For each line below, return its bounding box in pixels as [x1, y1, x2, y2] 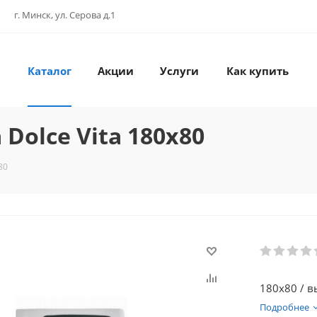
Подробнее [260, 301, 309, 313]
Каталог [28, 64, 71, 78]
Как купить [226, 64, 289, 78]
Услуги [159, 64, 199, 78]
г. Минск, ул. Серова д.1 [14, 8, 115, 21]
